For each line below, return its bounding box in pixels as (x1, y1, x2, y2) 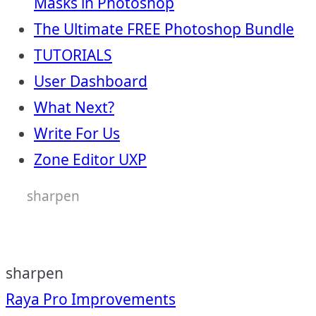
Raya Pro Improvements (6, 289, 176, 309)
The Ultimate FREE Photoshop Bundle (34, 19, 294, 39)
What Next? (34, 97, 114, 117)
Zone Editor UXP (34, 150, 147, 169)
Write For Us (34, 123, 120, 143)
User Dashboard (34, 71, 147, 91)
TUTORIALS (34, 45, 112, 65)
